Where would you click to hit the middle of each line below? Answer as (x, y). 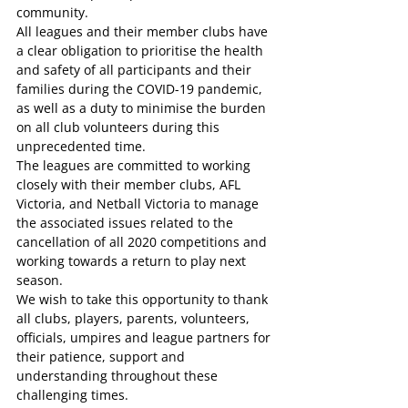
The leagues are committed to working (135, 165)
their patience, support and (102, 357)
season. (40, 280)
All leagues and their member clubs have (144, 31)
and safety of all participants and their (136, 70)
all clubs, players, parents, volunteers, (135, 318)
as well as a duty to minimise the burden (143, 108)
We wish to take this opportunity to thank (144, 299)
